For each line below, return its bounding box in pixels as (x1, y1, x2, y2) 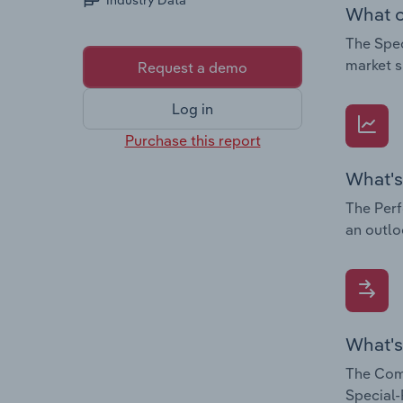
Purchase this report (124, 130, 261, 149)
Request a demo (138, 58, 247, 76)
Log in (172, 100, 213, 119)
